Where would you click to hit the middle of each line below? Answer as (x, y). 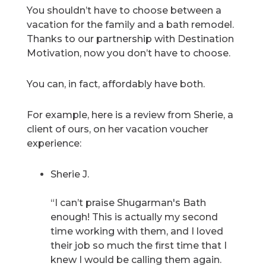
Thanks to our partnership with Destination (131, 39)
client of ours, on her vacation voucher (118, 129)
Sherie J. (70, 175)
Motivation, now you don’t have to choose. (129, 53)
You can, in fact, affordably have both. (116, 84)
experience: (54, 144)
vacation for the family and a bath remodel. (131, 25)
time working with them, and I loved (137, 232)
